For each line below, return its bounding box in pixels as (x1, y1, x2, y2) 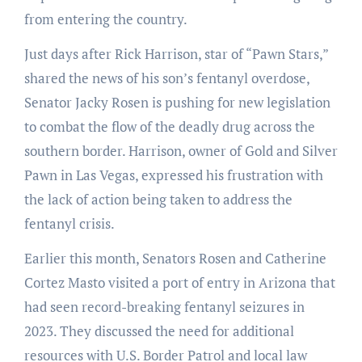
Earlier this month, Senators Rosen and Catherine (23, 248, 326, 267)
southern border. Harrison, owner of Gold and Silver (23, 141, 338, 160)
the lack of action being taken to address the (23, 189, 293, 208)
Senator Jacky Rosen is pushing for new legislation (23, 92, 330, 112)
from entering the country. (23, 9, 187, 28)
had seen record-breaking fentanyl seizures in (23, 297, 305, 316)
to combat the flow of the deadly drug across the (23, 116, 315, 136)
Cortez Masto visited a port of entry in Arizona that (23, 272, 335, 292)
